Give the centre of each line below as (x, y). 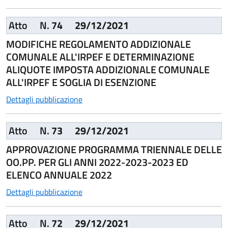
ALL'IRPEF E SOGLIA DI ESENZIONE (81, 82)
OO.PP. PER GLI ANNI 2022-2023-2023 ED (97, 162)
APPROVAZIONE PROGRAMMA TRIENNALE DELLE (114, 149)
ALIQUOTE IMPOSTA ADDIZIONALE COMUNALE (108, 69)
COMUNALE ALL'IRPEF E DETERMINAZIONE (100, 57)
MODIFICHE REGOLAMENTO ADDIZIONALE (98, 44)
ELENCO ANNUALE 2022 (59, 175)
